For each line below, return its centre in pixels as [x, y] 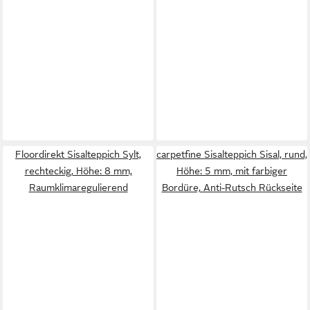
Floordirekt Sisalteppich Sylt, [78, 154]
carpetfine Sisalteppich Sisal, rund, [232, 154]
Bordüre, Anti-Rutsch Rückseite [232, 188]
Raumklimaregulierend [78, 188]
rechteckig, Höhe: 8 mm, [78, 171]
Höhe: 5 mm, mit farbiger [232, 171]
